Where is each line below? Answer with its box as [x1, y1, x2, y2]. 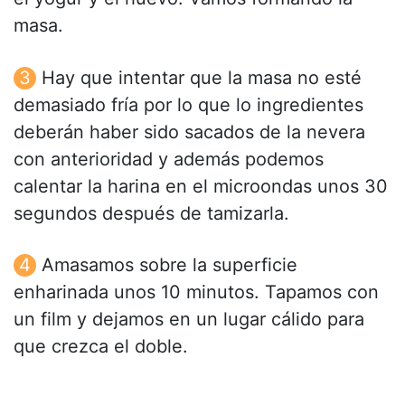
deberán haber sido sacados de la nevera [14, 120, 365, 143]
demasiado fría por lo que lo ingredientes [14, 93, 363, 116]
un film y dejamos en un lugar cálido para [14, 307, 364, 330]
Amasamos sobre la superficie [42, 253, 297, 276]
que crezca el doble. [14, 334, 188, 357]
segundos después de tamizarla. [14, 202, 289, 224]
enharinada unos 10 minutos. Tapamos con [14, 280, 379, 303]
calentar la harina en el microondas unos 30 [14, 174, 388, 197]
